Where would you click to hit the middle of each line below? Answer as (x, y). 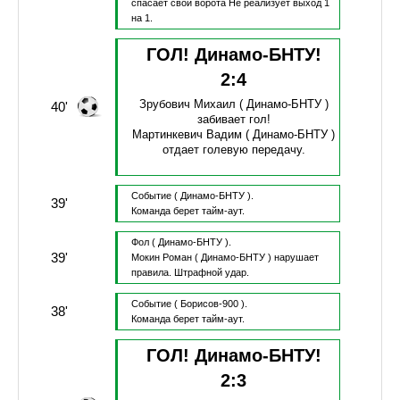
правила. (152, 273)
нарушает (296, 258)
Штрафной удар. (211, 273)
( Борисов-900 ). (210, 304)
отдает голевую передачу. (233, 150)
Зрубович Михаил (187, 104)
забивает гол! (233, 120)
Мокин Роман (161, 258)
